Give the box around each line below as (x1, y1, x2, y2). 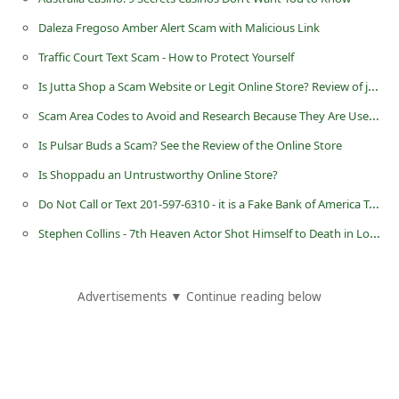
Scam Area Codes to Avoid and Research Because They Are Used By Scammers (368, 106, 379, 125)
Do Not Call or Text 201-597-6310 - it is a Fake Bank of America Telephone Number (368, 194, 379, 213)
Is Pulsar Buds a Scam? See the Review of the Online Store (37, 137, 342, 154)
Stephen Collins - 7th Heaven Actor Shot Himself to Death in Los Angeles (369, 224, 380, 242)
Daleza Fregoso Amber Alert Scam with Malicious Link (37, 20, 320, 37)
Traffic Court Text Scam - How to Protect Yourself (37, 49, 294, 66)
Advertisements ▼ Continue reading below (77, 289, 322, 305)
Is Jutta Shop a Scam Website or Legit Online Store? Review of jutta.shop (367, 77, 379, 95)
